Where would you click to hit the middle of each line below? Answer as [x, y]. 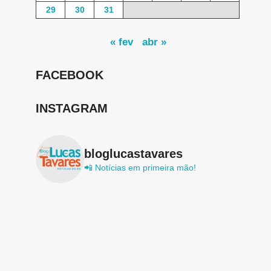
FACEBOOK [70, 75]
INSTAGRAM [72, 109]
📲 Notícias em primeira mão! [140, 167]
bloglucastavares [134, 153]
